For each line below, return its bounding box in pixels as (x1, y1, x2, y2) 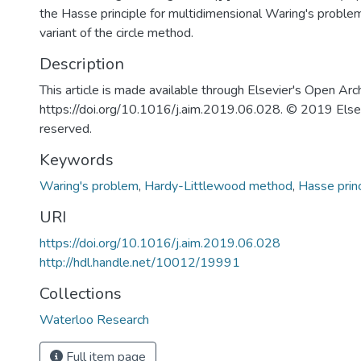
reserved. (39, 120, 92, 138)
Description (39, 53, 124, 75)
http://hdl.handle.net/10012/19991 (39, 254, 240, 272)
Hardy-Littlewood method (144, 177, 293, 195)
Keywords (39, 149, 114, 171)
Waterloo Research (39, 311, 149, 329)
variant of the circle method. (39, 24, 193, 42)
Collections (39, 283, 122, 305)
